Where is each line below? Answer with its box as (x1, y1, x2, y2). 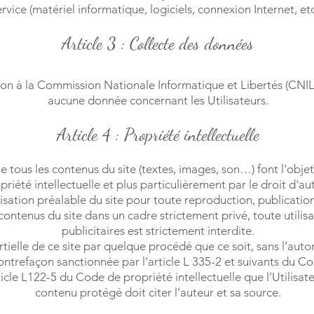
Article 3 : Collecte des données (62, 33, 254, 54)
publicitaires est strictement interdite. (61, 224, 254, 238)
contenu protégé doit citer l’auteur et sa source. (34, 285, 281, 299)
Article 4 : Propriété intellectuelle (56, 124, 259, 145)
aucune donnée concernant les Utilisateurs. (47, 93, 268, 107)
